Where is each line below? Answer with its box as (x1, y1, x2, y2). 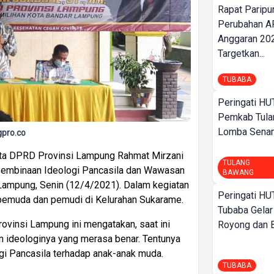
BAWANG (223, 168, 254, 177)
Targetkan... (218, 48, 265, 59)
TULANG (223, 158, 250, 167)
